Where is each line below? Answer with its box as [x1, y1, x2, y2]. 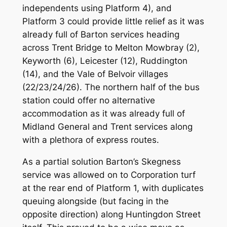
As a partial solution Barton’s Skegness [22, 157, 181, 167]
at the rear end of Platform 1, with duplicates [22, 183, 204, 194]
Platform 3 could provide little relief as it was [22, 16, 204, 27]
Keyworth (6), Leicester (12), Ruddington [22, 56, 187, 66]
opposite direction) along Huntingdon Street [22, 209, 201, 220]
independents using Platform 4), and [22, 3, 172, 14]
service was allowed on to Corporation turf [22, 170, 196, 180]
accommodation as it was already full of [22, 108, 185, 119]
